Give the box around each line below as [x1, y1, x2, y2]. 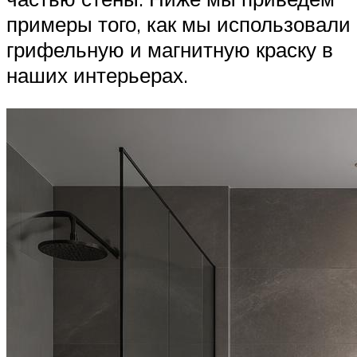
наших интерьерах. [6, 62, 188, 88]
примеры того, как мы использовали [6, 11, 351, 37]
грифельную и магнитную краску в [6, 37, 333, 63]
